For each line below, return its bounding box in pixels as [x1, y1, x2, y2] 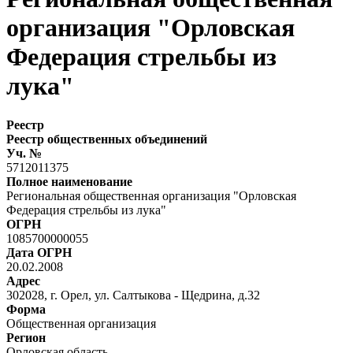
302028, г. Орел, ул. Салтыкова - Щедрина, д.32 [6, 288, 260, 302]
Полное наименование [6, 174, 132, 188]
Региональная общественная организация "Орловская [6, 188, 296, 203]
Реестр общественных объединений [6, 132, 207, 146]
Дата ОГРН [6, 245, 72, 259]
